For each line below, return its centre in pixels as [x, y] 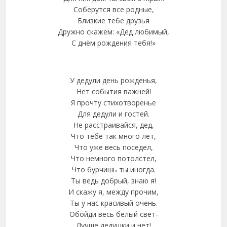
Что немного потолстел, [113, 158]
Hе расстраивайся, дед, [113, 125]
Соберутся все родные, [113, 9]
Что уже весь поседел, [113, 147]
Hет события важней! [113, 91]
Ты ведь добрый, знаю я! [113, 181]
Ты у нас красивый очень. [113, 203]
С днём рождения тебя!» [113, 43]
